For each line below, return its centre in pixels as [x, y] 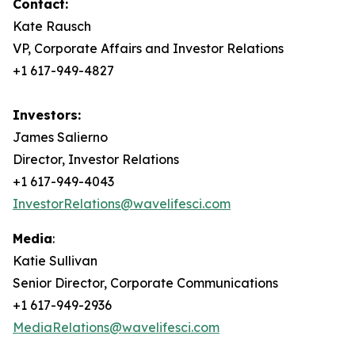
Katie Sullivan [55, 261]
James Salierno [60, 137]
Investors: [47, 115]
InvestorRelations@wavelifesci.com [122, 204]
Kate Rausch [52, 26]
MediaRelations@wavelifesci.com [116, 327]
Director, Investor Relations [96, 159]
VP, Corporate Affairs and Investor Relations [148, 48]
